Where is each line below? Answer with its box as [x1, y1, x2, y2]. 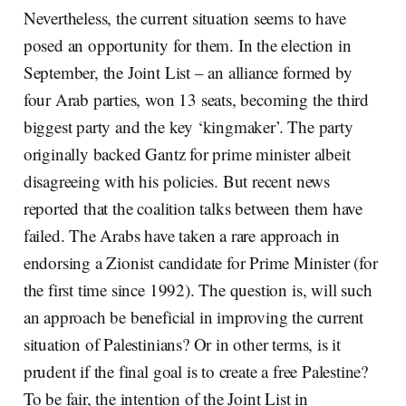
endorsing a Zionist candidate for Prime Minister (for [23, 250, 378, 274]
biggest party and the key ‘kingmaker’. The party [23, 114, 353, 138]
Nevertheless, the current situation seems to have [23, 5, 346, 29]
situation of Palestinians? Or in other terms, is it [23, 332, 342, 355]
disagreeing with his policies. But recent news [23, 169, 330, 192]
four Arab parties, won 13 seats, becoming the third [23, 87, 370, 111]
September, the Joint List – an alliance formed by [23, 60, 353, 83]
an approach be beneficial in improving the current [23, 304, 364, 328]
